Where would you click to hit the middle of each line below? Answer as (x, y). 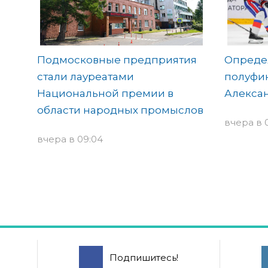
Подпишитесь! (144, 258)
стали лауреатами (86, 77)
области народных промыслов (120, 110)
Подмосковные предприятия (117, 60)
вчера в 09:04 (70, 139)
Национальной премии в (105, 94)
